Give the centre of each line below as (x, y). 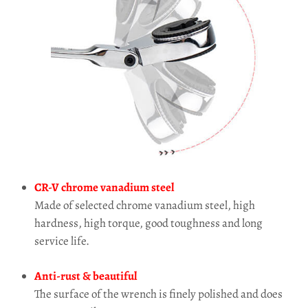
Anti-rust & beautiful (86, 276)
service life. (62, 241)
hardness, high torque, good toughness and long (148, 223)
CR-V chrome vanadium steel (104, 187)
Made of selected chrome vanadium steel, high (145, 205)
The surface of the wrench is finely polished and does (158, 294)
